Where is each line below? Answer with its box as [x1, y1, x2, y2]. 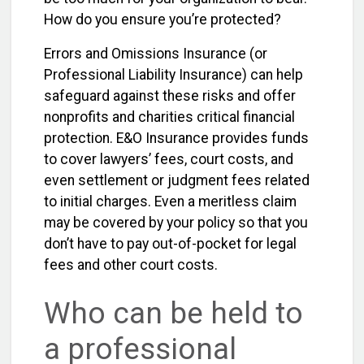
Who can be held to [44, 296, 303, 331]
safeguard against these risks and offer [44, 88, 296, 104]
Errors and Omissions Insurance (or [44, 45, 267, 62]
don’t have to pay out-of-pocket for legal [44, 236, 297, 252]
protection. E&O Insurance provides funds [44, 130, 309, 146]
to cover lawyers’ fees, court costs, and [44, 151, 293, 167]
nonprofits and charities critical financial [44, 109, 295, 125]
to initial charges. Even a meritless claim [44, 193, 297, 210]
